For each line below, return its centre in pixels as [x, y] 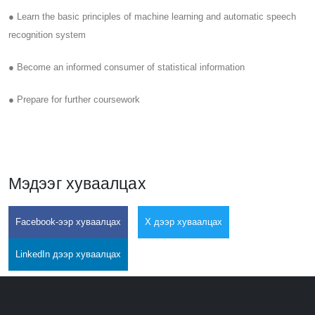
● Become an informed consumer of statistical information [127, 67]
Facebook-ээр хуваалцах [68, 222]
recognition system [47, 35]
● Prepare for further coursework [74, 100]
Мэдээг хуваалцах [77, 184]
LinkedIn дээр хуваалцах [68, 255]
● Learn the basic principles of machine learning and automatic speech [152, 17]
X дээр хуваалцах [184, 222]
